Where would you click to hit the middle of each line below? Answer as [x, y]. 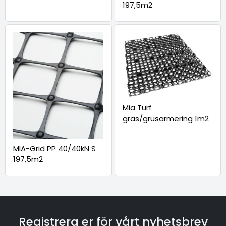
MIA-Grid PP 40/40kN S [54, 148]
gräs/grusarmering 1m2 [165, 118]
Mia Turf [137, 107]
